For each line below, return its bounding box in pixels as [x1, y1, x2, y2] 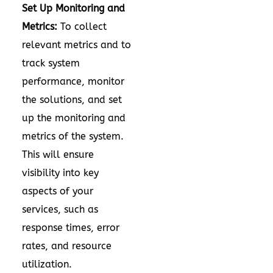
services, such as [22, 204, 98, 215]
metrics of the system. [22, 130, 124, 142]
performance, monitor [22, 76, 124, 87]
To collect [57, 21, 107, 32]
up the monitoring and [22, 112, 126, 124]
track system [22, 57, 80, 69]
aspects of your [22, 185, 93, 197]
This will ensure [22, 149, 94, 160]
